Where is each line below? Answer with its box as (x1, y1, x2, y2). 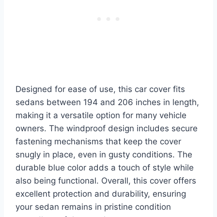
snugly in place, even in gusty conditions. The (15, 149, 192, 159)
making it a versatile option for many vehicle (15, 110, 186, 120)
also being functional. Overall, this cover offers (15, 175, 196, 186)
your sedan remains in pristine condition (15, 201, 171, 212)
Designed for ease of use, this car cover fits (15, 84, 185, 94)
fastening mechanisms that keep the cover (15, 136, 181, 146)
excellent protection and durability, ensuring (15, 188, 186, 199)
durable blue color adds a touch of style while (15, 162, 194, 172)
